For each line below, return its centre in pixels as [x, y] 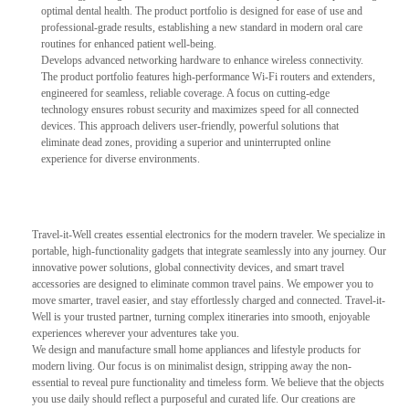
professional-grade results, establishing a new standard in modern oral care [202, 27]
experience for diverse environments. [121, 158]
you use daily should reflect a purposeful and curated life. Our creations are [194, 399]
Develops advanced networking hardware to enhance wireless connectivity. [202, 60]
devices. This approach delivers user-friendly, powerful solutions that [190, 126]
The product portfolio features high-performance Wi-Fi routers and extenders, [208, 76]
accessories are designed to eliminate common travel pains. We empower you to [203, 283]
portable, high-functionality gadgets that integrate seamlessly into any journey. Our [209, 251]
